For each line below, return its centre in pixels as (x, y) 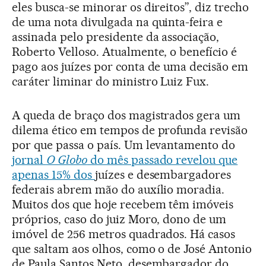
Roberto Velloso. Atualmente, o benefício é (125, 51)
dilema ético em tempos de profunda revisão (130, 130)
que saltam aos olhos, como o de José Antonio (132, 248)
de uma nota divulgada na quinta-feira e (118, 22)
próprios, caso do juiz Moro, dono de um (119, 219)
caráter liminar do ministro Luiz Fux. (111, 81)
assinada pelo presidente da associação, (116, 37)
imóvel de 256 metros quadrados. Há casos (124, 234)
